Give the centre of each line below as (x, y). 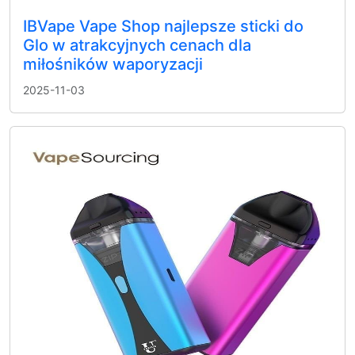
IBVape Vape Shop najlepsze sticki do (163, 27)
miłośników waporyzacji (113, 65)
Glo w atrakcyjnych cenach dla (137, 46)
